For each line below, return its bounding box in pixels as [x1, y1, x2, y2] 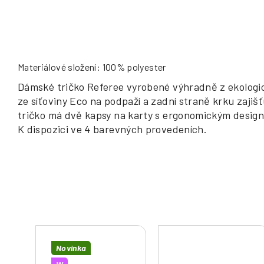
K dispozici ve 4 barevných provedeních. [18, 123, 207, 136]
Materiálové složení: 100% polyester [18, 61, 166, 73]
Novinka [56, 243, 87, 253]
